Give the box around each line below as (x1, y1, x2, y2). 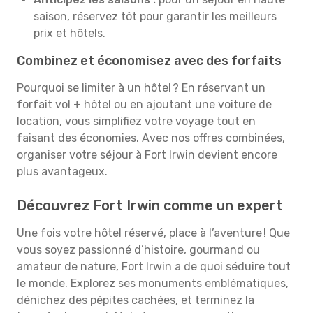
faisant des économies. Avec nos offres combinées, (17, 131, 285, 145)
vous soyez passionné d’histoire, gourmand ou (17, 243, 260, 256)
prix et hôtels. (34, 27, 105, 40)
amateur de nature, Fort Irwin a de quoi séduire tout (17, 260, 291, 273)
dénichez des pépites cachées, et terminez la (17, 293, 254, 307)
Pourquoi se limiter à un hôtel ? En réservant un (17, 81, 265, 94)
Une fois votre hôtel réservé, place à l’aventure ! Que (17, 226, 290, 240)
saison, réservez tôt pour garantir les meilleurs (34, 10, 277, 23)
